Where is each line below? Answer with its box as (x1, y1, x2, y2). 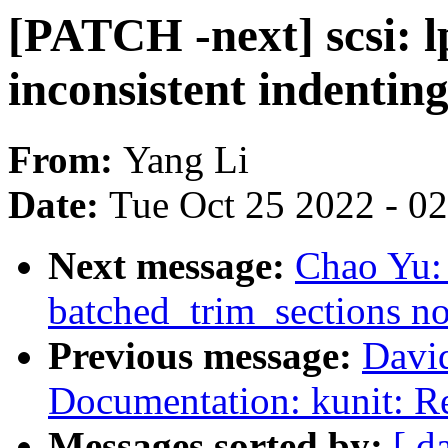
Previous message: (48, 334, 362, 378)
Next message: (48, 244, 295, 288)
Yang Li (123, 138, 249, 182)
